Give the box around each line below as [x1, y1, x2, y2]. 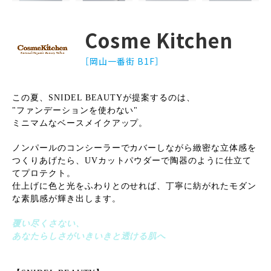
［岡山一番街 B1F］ [85, 54, 160, 67]
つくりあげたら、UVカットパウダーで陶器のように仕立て [12, 156, 252, 166]
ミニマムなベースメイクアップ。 [12, 119, 148, 128]
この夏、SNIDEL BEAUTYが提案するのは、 [12, 93, 195, 103]
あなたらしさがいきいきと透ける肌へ [12, 232, 166, 241]
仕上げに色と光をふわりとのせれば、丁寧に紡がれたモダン [12, 181, 256, 191]
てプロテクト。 [12, 169, 76, 178]
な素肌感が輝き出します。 [12, 194, 121, 204]
